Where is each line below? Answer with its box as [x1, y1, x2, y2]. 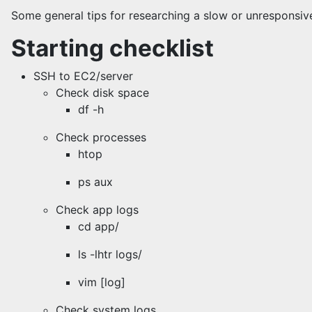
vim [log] [78, 275, 125, 289]
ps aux [78, 175, 113, 189]
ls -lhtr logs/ [78, 247, 142, 261]
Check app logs [56, 203, 139, 217]
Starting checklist [11, 34, 214, 62]
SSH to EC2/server [33, 69, 136, 83]
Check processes [56, 130, 146, 144]
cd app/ [78, 219, 119, 233]
